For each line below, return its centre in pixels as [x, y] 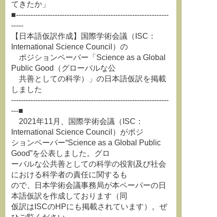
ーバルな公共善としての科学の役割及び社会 [89, 164]
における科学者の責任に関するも [69, 175]
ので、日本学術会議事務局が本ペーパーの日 [89, 185]
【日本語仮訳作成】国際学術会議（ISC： [84, 36]
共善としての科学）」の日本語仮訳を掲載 [89, 79]
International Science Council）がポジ [77, 132]
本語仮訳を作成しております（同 [69, 196]
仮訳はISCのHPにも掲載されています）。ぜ [89, 207]
